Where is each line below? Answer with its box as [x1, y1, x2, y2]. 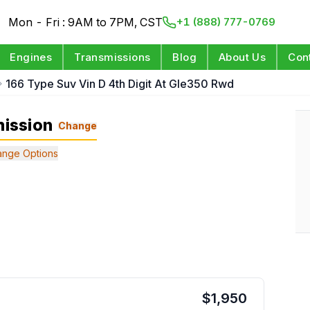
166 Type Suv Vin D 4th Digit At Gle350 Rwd [6, 77, 234, 91]
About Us [219, 51, 266, 64]
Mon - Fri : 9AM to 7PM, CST [8, 15, 163, 29]
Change [58, 119, 98, 131]
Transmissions [74, 51, 151, 64]
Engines [10, 51, 53, 64]
